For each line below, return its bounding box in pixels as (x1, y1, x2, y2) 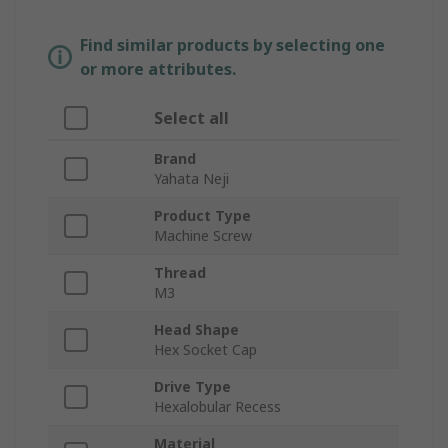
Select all (154, 107, 229, 130)
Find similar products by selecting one (80, 34, 385, 57)
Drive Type (154, 377, 231, 397)
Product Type (154, 206, 251, 226)
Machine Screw (154, 226, 252, 246)
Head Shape (154, 320, 239, 340)
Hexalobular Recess (154, 397, 281, 417)
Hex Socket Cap (154, 340, 257, 360)
